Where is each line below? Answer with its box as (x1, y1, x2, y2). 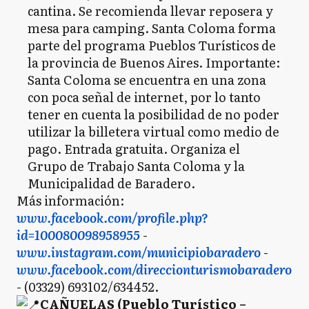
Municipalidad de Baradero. (28, 174, 195, 192)
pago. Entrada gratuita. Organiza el (28, 139, 240, 158)
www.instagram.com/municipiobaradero (17, 243, 261, 261)
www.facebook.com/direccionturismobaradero (17, 260, 292, 279)
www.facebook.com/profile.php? (17, 208, 208, 227)
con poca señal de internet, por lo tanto (28, 88, 261, 106)
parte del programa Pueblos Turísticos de (28, 36, 276, 54)
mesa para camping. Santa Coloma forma (28, 19, 276, 37)
